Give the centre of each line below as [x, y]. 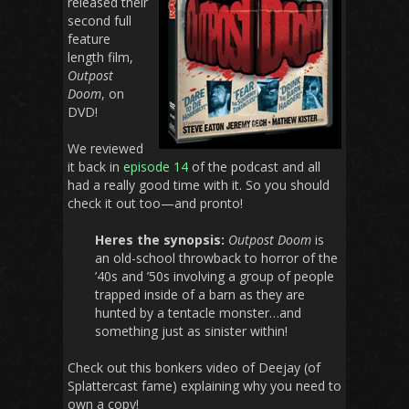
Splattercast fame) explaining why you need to [204, 386]
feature [89, 39]
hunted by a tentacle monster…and [198, 313]
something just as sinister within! [191, 331]
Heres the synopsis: [160, 240]
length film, [100, 58]
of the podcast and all [254, 167]
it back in [95, 167]
